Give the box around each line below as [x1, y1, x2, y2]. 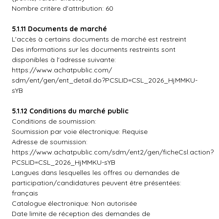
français [12, 189, 38, 197]
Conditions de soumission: [12, 117, 96, 126]
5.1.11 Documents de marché [12, 24, 107, 33]
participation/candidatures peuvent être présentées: [12, 178, 181, 187]
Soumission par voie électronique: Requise [12, 127, 148, 136]
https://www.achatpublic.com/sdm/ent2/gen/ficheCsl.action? [12, 148, 214, 156]
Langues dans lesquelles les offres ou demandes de [12, 168, 179, 177]
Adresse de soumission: [12, 137, 88, 146]
